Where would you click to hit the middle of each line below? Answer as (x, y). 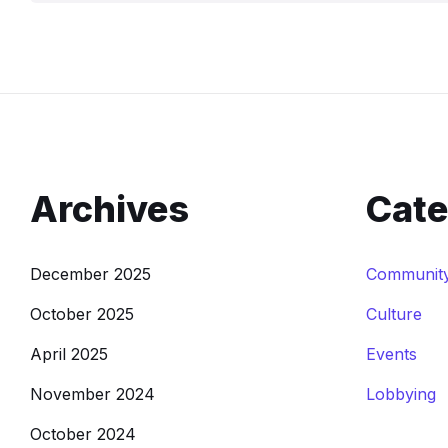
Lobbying (401, 394)
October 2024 (83, 434)
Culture (394, 314)
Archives (109, 209)
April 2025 (69, 354)
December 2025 (90, 274)
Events (391, 354)
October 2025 (82, 314)
